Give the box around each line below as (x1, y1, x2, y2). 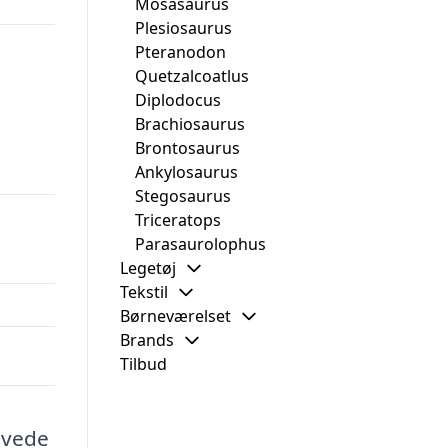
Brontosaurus (135, 137, 240, 159)
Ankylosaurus (135, 161, 238, 183)
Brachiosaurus (135, 113, 245, 135)
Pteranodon (135, 41, 226, 63)
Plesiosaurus (135, 17, 232, 39)
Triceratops (135, 209, 221, 231)
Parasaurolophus (135, 233, 266, 255)
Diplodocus (135, 89, 221, 111)
